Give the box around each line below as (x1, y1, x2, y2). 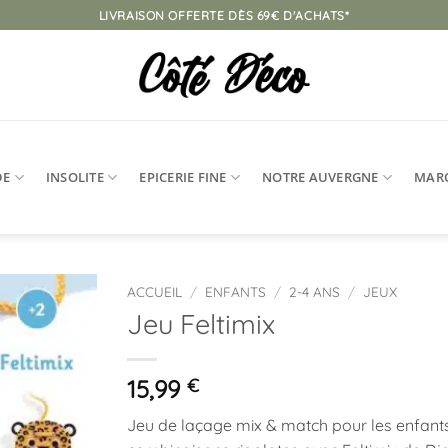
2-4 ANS (289, 283, 341, 300)
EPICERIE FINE (139, 167, 227, 186)
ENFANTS (205, 283, 267, 300)
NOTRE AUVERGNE (262, 167, 379, 186)
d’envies (28, 387, 82, 406)
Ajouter (30, 333, 80, 352)
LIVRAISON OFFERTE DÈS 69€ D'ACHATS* (98, 7, 350, 23)
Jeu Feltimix (127, 306, 275, 341)
